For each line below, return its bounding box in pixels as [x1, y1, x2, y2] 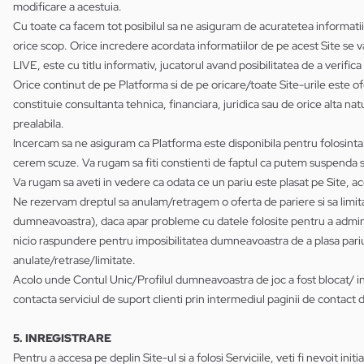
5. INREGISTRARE [13, 331, 111, 345]
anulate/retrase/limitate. [13, 253, 136, 267]
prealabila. [13, 116, 64, 131]
